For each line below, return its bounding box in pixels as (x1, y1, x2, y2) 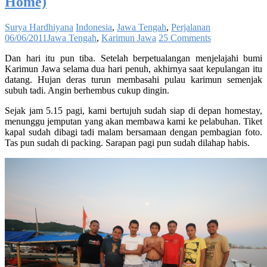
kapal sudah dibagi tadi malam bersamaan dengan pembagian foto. (5, 126, 262, 137)
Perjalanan (171, 21, 210, 32)
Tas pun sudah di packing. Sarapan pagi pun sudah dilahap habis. (5, 137, 250, 148)
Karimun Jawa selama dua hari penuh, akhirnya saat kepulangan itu (5, 63, 262, 74)
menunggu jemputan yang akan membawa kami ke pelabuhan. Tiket (5, 116, 262, 126)
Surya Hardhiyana (5, 21, 73, 32)
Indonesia (76, 21, 112, 32)
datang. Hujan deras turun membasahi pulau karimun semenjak (5, 74, 262, 85)
